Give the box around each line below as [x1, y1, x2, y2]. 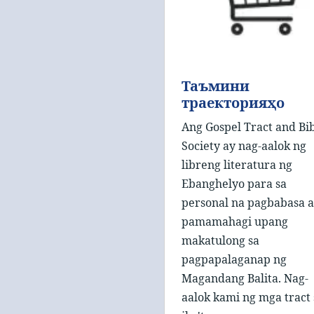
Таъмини [182, 76, 250, 95]
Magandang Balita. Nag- [182, 270, 308, 286]
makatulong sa [182, 232, 259, 248]
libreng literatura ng [182, 156, 292, 172]
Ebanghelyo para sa [182, 175, 287, 191]
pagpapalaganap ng [182, 251, 287, 267]
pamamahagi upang [182, 213, 288, 229]
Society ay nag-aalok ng [182, 137, 306, 153]
